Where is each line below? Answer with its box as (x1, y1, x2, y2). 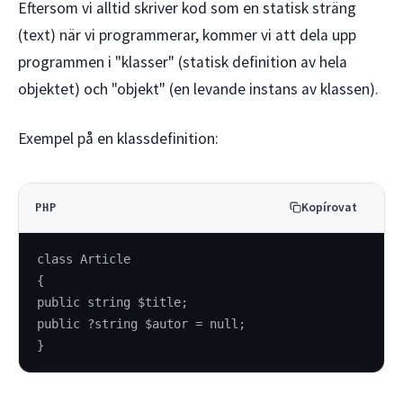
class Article (37, 252, 130, 267)
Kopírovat (301, 199, 358, 215)
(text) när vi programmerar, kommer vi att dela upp (18, 25, 356, 46)
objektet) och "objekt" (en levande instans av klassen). (18, 79, 379, 100)
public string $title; (37, 295, 188, 310)
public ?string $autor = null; (37, 317, 246, 332)
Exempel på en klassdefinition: (18, 128, 219, 148)
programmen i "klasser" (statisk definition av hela (18, 52, 347, 73)
